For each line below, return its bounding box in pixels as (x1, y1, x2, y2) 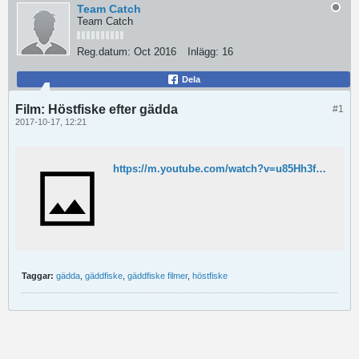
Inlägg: (188, 46, 219, 58)
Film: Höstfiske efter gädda (15, 103, 178, 116)
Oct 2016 (134, 46, 176, 58)
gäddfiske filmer (127, 271, 188, 280)
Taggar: (22, 271, 54, 280)
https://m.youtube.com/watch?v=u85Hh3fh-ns (316, 163, 326, 175)
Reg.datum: (77, 46, 131, 58)
